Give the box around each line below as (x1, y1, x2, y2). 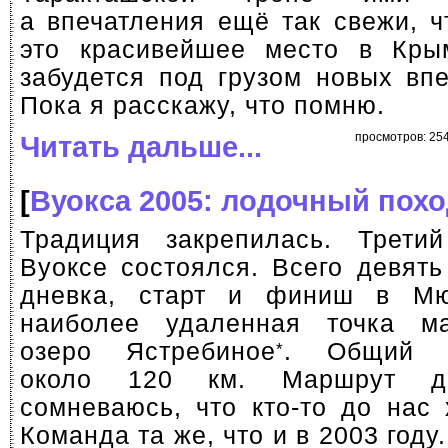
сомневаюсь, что (20, 394, 252, 421)
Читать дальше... (20, 130, 262, 163)
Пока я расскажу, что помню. (20, 92, 385, 119)
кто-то (251, 394, 327, 421)
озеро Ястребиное (20, 338, 277, 365)
